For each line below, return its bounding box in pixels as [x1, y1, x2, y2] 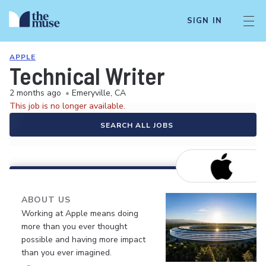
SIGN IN [186, 15, 222, 26]
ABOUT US [21, 194, 71, 205]
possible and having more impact [21, 234, 145, 245]
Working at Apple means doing [21, 208, 138, 219]
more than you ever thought [21, 221, 127, 232]
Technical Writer [9, 61, 165, 90]
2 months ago [9, 87, 61, 99]
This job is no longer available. [9, 100, 125, 112]
